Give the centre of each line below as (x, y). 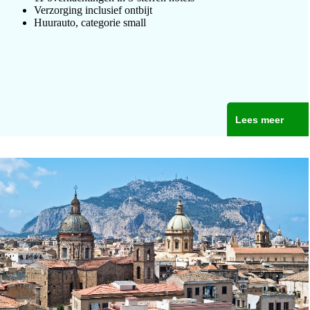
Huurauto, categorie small (90, 22)
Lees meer (259, 120)
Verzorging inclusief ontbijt (93, 10)
